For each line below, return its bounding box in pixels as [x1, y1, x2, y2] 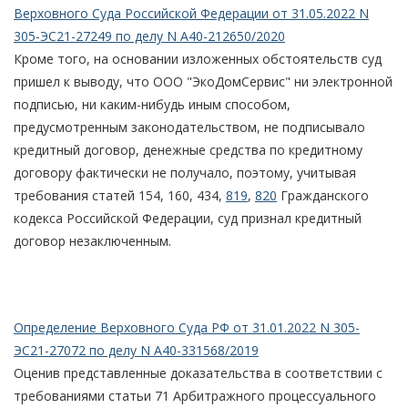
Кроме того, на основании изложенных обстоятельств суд [14, 49, 382, 67]
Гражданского [277, 186, 369, 204]
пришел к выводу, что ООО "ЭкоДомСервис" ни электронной [14, 72, 393, 90]
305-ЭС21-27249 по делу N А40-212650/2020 [14, 26, 285, 45]
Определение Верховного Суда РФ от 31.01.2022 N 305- [14, 318, 360, 336]
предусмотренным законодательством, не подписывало [14, 117, 365, 136]
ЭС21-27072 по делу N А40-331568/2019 [14, 341, 259, 359]
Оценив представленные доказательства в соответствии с [14, 363, 382, 382]
